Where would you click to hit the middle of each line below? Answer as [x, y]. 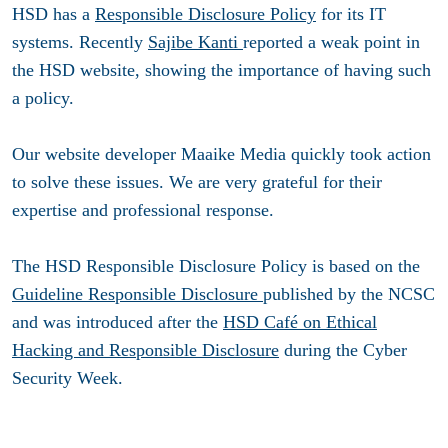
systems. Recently [80, 42]
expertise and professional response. [145, 210]
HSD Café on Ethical [300, 322]
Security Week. [67, 378]
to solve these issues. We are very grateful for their [197, 182]
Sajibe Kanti [195, 42]
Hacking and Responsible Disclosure [145, 350]
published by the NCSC [349, 294]
